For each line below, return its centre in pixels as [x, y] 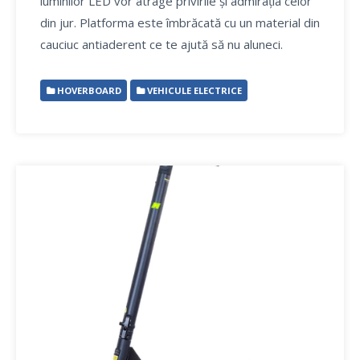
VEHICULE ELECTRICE [193, 90]
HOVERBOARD [88, 90]
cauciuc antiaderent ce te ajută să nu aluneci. [162, 44]
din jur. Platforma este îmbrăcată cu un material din [180, 22]
